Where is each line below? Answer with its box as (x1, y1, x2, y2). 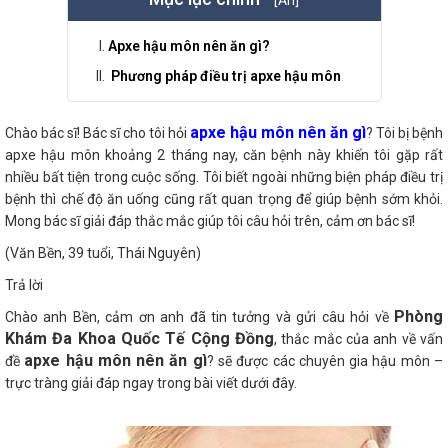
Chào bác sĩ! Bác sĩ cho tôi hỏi (5, 124, 190, 141)
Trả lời (5, 276, 43, 293)
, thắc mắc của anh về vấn (274, 330, 443, 347)
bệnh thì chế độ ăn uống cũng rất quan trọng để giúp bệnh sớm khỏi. (5, 190, 443, 207)
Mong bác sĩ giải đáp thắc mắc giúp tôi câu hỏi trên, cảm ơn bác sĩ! (5, 212, 415, 229)
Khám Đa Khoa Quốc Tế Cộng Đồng (5, 328, 274, 348)
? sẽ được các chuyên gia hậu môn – (206, 352, 444, 369)
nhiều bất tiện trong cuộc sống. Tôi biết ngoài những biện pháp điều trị (5, 168, 443, 185)
